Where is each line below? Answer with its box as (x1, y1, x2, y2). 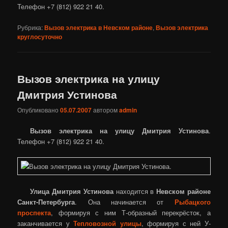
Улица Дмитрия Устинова (30, 186, 113, 196)
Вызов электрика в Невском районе (44, 22, 153, 32)
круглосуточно (17, 32, 63, 41)
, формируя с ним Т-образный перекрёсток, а (51, 208, 211, 218)
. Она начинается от (75, 197, 175, 207)
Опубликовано (17, 105, 61, 115)
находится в (113, 186, 157, 196)
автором (93, 105, 120, 115)
